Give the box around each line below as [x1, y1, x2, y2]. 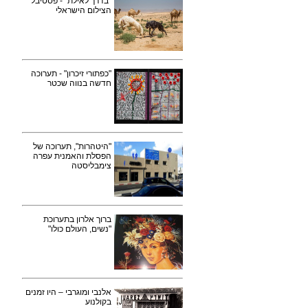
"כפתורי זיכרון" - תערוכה [31, 69, 111, 78]
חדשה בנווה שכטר [47, 78, 111, 88]
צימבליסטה [71, 161, 111, 170]
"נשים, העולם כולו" [48, 224, 111, 234]
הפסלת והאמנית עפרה [33, 151, 111, 161]
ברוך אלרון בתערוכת [43, 214, 111, 224]
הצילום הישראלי [56, 5, 111, 15]
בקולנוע [85, 297, 111, 307]
